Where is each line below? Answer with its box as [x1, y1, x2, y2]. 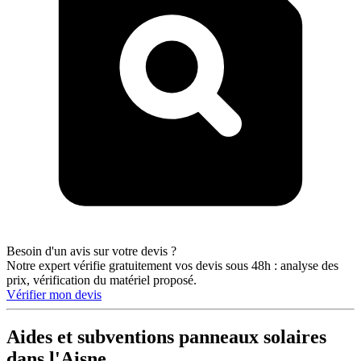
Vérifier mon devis [6, 288, 102, 302]
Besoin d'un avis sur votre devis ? [6, 244, 176, 259]
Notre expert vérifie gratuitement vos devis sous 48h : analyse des [6, 259, 338, 273]
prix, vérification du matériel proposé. [6, 273, 197, 288]
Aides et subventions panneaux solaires [6, 326, 326, 348]
